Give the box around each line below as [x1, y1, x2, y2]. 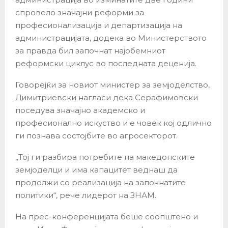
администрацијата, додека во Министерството [15, 33, 207, 43]
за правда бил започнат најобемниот [15, 46, 165, 56]
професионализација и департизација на [15, 20, 182, 31]
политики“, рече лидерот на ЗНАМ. [15, 190, 156, 201]
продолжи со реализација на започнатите [15, 178, 186, 188]
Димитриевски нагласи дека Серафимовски [15, 93, 198, 103]
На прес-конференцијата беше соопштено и [15, 212, 198, 222]
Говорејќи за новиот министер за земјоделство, [15, 80, 210, 90]
